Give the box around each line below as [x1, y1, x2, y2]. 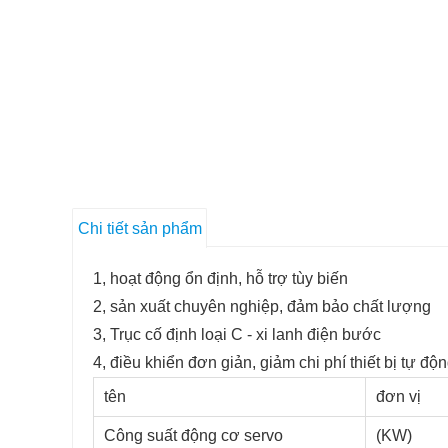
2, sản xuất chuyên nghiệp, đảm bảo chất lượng [93, 298, 431, 316]
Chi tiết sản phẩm [77, 220, 202, 237]
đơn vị [376, 388, 421, 406]
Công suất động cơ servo [104, 427, 283, 445]
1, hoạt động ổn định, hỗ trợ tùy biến [93, 270, 348, 288]
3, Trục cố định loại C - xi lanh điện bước [93, 326, 381, 344]
